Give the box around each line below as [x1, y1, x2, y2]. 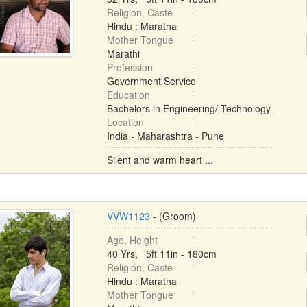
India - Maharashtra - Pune [106, 129, 224, 143]
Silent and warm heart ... [106, 153, 213, 167]
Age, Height [106, 233, 158, 247]
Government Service [106, 74, 196, 88]
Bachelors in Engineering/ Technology [106, 101, 271, 115]
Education [106, 88, 150, 101]
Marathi [106, 47, 140, 60]
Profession [106, 60, 153, 74]
